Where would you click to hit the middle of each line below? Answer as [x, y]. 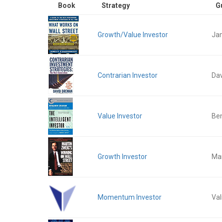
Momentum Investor [130, 197]
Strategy [116, 5]
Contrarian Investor [128, 75]
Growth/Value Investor [133, 35]
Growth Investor [122, 157]
